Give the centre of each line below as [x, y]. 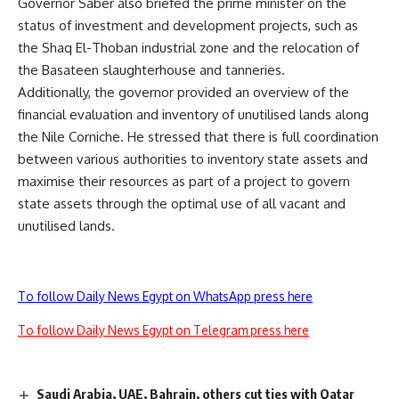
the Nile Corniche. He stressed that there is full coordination [198, 137]
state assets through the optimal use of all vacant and [182, 204]
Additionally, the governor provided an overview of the [183, 92]
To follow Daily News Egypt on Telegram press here [163, 330]
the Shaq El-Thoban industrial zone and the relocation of [188, 48]
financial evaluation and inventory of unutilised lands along [193, 114]
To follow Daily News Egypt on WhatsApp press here [165, 296]
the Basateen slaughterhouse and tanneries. [151, 70]
